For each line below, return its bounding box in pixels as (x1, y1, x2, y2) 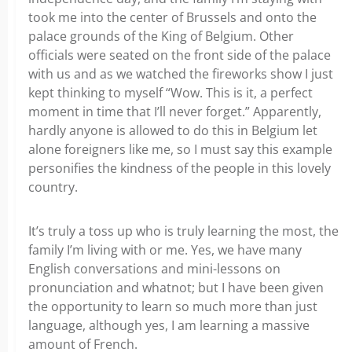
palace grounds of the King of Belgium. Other (28, 27, 294, 46)
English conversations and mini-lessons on (28, 260, 280, 278)
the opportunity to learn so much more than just (28, 298, 317, 316)
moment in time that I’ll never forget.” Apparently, (28, 103, 321, 121)
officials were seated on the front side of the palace (28, 46, 331, 64)
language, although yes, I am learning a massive (28, 317, 310, 335)
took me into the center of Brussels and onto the (28, 9, 317, 27)
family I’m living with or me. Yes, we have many (28, 241, 302, 259)
